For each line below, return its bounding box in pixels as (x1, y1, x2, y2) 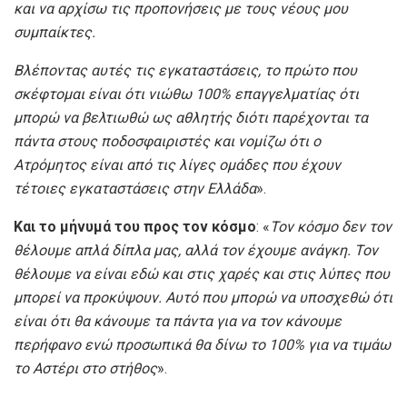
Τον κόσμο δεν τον (270, 218, 392, 235)
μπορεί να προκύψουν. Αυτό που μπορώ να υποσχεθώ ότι (14, 289, 392, 306)
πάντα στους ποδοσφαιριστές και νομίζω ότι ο (14, 133, 321, 150)
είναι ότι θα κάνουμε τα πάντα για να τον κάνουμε (14, 313, 342, 330)
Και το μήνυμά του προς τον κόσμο (14, 218, 256, 235)
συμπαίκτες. (14, 24, 95, 41)
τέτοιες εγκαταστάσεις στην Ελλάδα (14, 180, 256, 197)
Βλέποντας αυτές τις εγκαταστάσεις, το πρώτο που (14, 62, 357, 79)
